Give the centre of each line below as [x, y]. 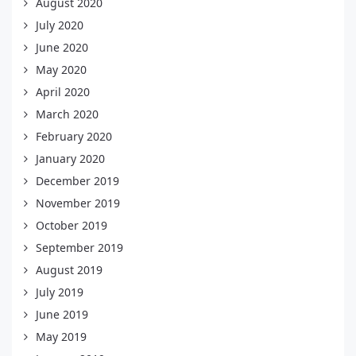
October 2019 [72, 226]
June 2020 [62, 48]
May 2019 [61, 337]
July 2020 [60, 25]
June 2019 [62, 315]
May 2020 [61, 70]
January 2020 [70, 159]
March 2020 [67, 114]
